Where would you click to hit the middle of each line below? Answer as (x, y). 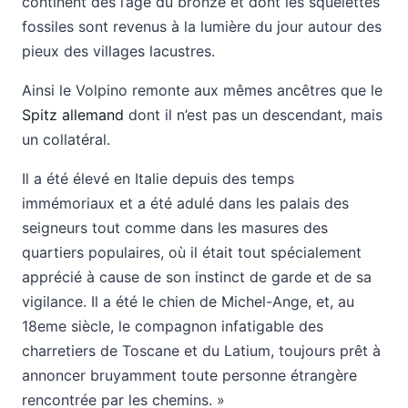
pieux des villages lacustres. (118, 51)
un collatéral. (66, 139)
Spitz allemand (73, 115)
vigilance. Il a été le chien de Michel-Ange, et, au (188, 301)
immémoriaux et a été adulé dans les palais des (185, 203)
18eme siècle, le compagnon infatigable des (173, 326)
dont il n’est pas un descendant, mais (253, 115)
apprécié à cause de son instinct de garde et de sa (197, 277)
